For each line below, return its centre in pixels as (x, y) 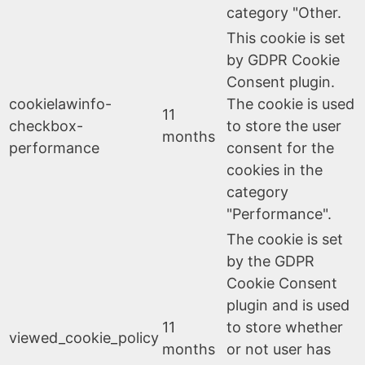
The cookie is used (290, 103)
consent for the (280, 147)
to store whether (285, 327)
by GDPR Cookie (283, 59)
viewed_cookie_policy (84, 337)
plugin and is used (288, 305)
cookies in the (275, 169)
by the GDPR (270, 261)
